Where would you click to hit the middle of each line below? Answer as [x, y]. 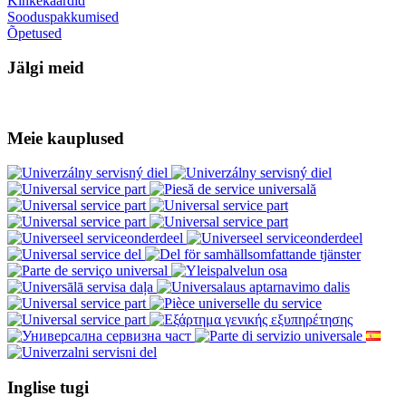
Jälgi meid [46, 68]
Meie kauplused [66, 138]
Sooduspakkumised [63, 16]
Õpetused [34, 33]
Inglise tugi [48, 388]
